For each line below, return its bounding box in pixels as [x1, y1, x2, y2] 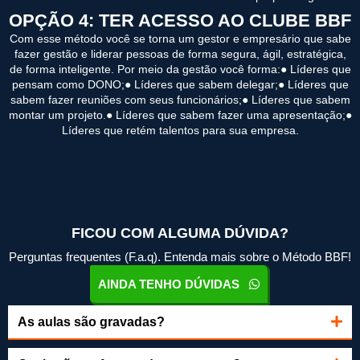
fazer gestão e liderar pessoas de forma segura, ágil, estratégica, [14, 47, 346, 60]
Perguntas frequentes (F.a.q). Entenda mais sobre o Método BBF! [9, 249, 351, 264]
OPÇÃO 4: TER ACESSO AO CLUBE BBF [9, 10, 351, 31]
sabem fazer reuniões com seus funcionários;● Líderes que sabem [10, 92, 350, 106]
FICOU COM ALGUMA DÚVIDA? [72, 224, 288, 241]
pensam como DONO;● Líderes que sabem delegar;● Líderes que [11, 77, 349, 91]
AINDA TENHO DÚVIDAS [98, 276, 239, 291]
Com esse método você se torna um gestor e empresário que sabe [9, 31, 351, 45]
